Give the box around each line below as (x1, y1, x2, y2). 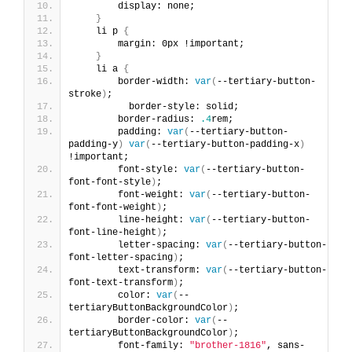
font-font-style (68, 176, 151, 188)
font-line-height (68, 226, 156, 238)
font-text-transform (68, 277, 173, 288)
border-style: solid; (74, 101, 239, 112)
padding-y (68, 138, 118, 150)
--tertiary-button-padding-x (151, 138, 299, 150)
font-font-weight (68, 201, 156, 213)
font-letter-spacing (68, 251, 173, 263)
